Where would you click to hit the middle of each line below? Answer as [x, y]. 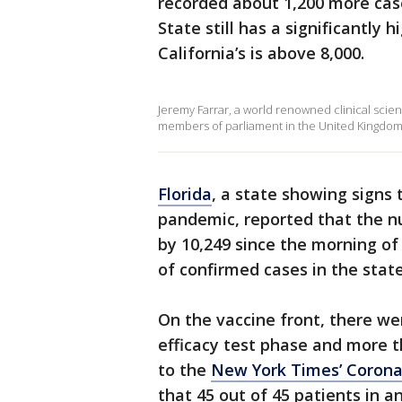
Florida [185, 194]
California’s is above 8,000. [261, 53]
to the [184, 370]
